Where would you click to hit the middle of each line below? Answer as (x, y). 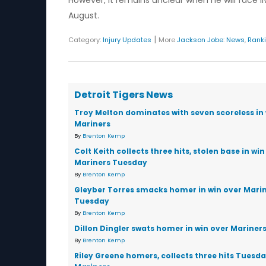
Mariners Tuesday (111, 162)
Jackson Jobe (200, 40)
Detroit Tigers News (123, 95)
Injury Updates (127, 40)
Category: (85, 40)
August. (84, 15)
